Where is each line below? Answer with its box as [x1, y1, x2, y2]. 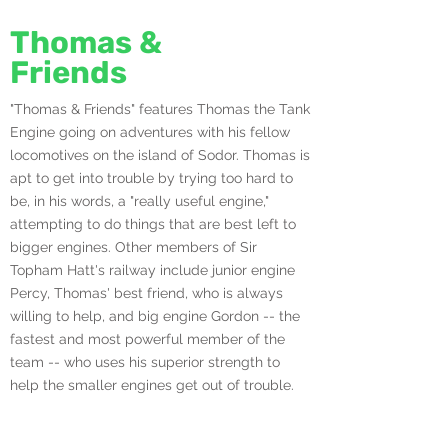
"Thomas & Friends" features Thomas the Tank [10, 101, 310, 117]
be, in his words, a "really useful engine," [10, 193, 269, 209]
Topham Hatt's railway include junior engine [10, 262, 295, 278]
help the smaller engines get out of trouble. [10, 377, 294, 393]
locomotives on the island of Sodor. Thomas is [10, 147, 310, 163]
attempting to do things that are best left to [10, 216, 296, 232]
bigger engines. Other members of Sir [10, 239, 257, 255]
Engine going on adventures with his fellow [10, 124, 290, 140]
